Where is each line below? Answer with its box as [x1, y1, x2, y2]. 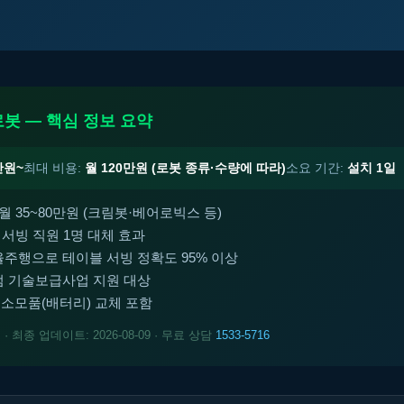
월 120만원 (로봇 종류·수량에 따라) [85, 161, 286, 175]
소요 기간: [286, 161, 347, 175]
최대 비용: [23, 161, 85, 175]
